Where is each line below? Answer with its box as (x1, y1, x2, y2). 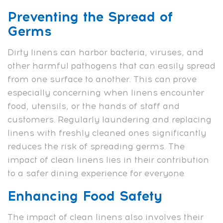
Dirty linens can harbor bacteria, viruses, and (7, 47, 204, 57)
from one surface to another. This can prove (7, 74, 197, 84)
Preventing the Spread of (7, 8, 173, 25)
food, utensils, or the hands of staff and (7, 101, 180, 111)
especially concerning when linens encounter (7, 87, 204, 98)
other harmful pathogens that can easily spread (7, 60, 216, 71)
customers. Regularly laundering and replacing (7, 114, 212, 124)
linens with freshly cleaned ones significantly (7, 127, 206, 138)
